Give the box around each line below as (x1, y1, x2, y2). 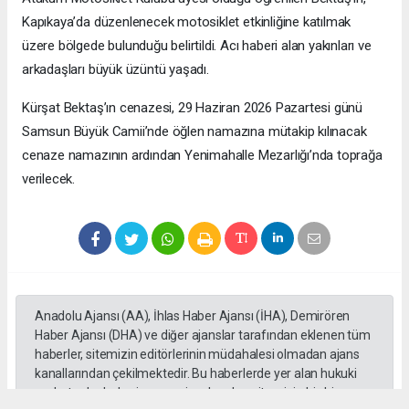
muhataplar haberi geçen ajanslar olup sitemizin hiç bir (35, 385, 339, 401)
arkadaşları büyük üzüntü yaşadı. (22, 61, 209, 79)
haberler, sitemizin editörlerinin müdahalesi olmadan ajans (35, 347, 360, 362)
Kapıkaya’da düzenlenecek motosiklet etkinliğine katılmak (22, 14, 351, 31)
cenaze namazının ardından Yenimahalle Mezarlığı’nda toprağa (22, 147, 383, 164)
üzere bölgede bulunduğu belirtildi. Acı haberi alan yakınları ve (22, 37, 372, 55)
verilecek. (22, 171, 76, 188)
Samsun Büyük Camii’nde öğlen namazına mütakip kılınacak (22, 123, 367, 141)
